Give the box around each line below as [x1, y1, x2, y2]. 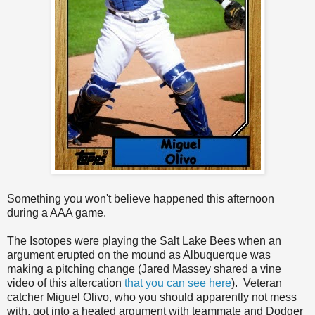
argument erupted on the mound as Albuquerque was [7, 249, 271, 262]
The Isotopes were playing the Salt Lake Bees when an [7, 235, 281, 247]
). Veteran [231, 277, 282, 290]
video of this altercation [7, 277, 124, 290]
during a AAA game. [7, 207, 106, 219]
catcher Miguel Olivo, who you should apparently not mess [7, 291, 297, 304]
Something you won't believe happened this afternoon [7, 193, 274, 205]
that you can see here [124, 277, 231, 290]
